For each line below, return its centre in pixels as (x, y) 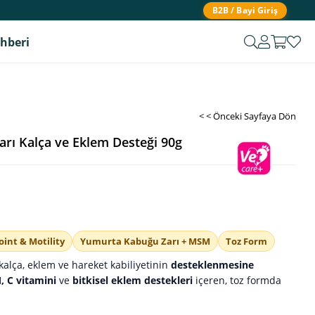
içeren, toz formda (237, 280)
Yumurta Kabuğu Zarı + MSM (145, 241)
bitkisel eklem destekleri (133, 280)
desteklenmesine (212, 265)
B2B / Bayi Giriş (245, 10)
